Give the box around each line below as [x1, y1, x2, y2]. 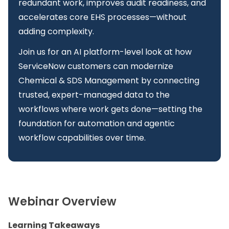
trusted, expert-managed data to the [18, 89, 170, 101]
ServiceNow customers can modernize [18, 60, 173, 73]
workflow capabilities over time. [18, 132, 146, 144]
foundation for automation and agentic [18, 118, 175, 130]
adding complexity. [18, 26, 94, 38]
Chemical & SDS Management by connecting [18, 75, 199, 87]
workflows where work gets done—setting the [18, 103, 202, 116]
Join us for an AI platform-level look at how [18, 46, 192, 58]
